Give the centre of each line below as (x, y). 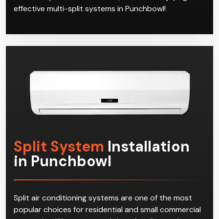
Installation (147, 146)
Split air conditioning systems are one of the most (103, 197)
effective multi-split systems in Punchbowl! (90, 8)
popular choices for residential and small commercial (107, 209)
